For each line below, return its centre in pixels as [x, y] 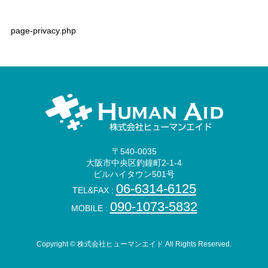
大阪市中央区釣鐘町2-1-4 [134, 163]
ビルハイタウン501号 [134, 174]
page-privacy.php [43, 31]
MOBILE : [90, 208]
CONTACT [43, 9]
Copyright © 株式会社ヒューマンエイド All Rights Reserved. [134, 244]
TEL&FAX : [94, 191]
